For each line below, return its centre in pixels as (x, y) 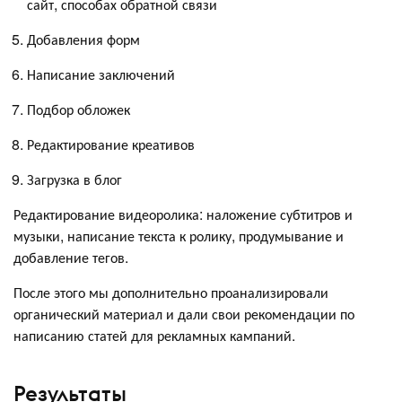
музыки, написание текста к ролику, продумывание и (179, 236)
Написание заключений (101, 74)
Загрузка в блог (74, 179)
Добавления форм (83, 39)
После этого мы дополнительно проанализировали (171, 293)
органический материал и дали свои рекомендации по (184, 314)
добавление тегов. (71, 258)
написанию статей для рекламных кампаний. (154, 336)
